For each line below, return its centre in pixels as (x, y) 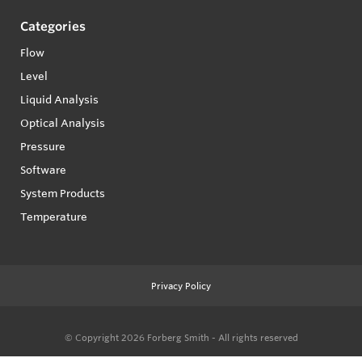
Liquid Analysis (59, 100)
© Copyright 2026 (105, 338)
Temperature (54, 217)
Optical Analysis (63, 123)
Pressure (43, 147)
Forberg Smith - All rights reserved (222, 338)
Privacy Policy (181, 286)
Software (43, 170)
